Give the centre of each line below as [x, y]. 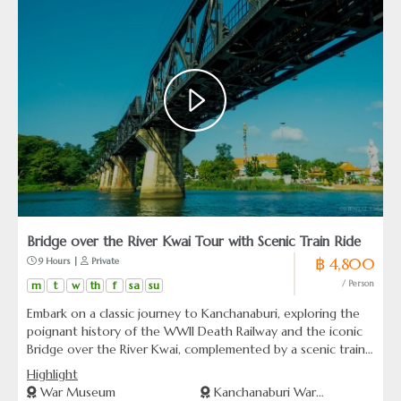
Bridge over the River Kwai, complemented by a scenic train [196, 349]
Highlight [52, 374]
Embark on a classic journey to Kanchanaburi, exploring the [193, 313]
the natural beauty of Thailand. [115, 385]
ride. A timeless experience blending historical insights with [195, 367]
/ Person [358, 284]
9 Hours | [58, 260]
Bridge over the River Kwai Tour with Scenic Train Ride [194, 241]
